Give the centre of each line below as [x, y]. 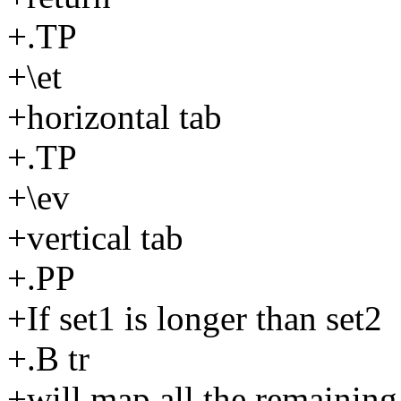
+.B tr [48, 358]
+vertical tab [95, 237]
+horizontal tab [115, 116]
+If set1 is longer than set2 [195, 318]
